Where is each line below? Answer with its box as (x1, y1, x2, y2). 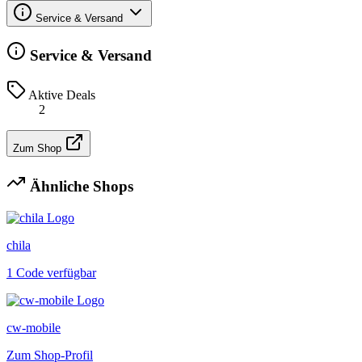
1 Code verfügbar (6, 265, 96, 280)
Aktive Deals (26, 88, 95, 103)
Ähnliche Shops (26, 177, 133, 195)
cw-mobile (6, 320, 61, 335)
